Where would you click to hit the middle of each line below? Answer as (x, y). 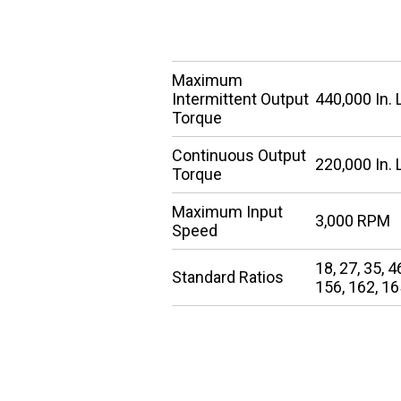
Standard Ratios (228, 277)
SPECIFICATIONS (258, 31)
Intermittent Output (240, 99)
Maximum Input (227, 212)
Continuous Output (239, 156)
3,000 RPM (353, 221)
